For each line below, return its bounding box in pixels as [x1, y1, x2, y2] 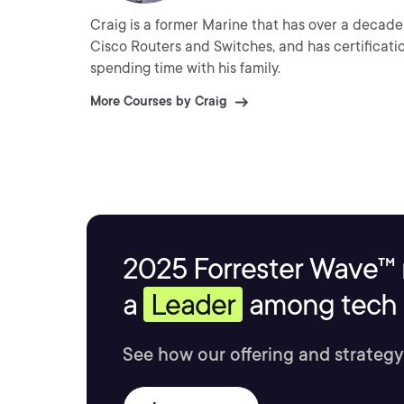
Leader [151, 286, 235, 322]
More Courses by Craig [90, 93, 227, 108]
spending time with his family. [90, 59, 280, 77]
